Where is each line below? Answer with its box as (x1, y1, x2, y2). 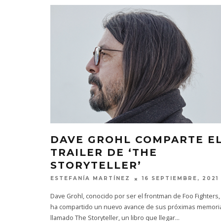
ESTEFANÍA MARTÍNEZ (50, 175, 130, 182)
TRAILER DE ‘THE (50, 147, 157, 159)
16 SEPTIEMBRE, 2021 (142, 175, 219, 182)
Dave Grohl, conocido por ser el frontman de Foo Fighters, (50, 191, 220, 200)
